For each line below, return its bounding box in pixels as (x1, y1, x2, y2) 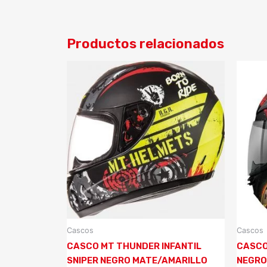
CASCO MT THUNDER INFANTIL (67, 240, 201, 252)
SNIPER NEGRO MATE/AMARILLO (67, 254, 207, 266)
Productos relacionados (67, 35, 224, 52)
